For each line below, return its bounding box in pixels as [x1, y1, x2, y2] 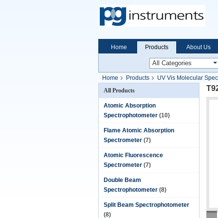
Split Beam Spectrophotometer [104, 201, 189, 208]
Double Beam [104, 177, 141, 183]
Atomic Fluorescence [104, 152, 163, 159]
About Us [186, 44, 211, 51]
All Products [104, 87, 135, 94]
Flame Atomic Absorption [104, 127, 174, 134]
